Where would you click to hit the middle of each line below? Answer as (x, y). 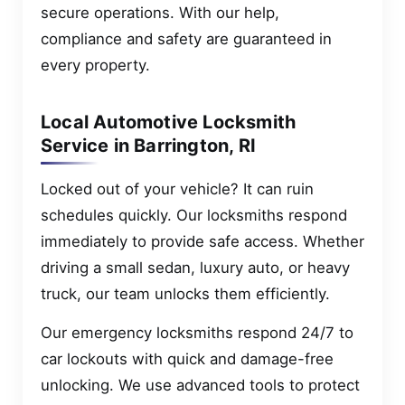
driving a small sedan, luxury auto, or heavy (195, 268)
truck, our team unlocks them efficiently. (185, 294)
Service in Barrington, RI (148, 146)
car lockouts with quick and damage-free (187, 359)
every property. (95, 66)
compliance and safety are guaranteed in (186, 39)
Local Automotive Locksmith (169, 122)
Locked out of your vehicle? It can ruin (177, 189)
